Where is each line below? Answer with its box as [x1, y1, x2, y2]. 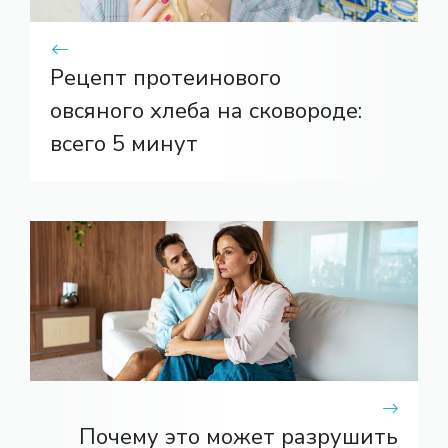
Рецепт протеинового [50, 62, 281, 93]
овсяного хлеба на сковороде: [50, 95, 362, 126]
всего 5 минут [50, 128, 198, 159]
